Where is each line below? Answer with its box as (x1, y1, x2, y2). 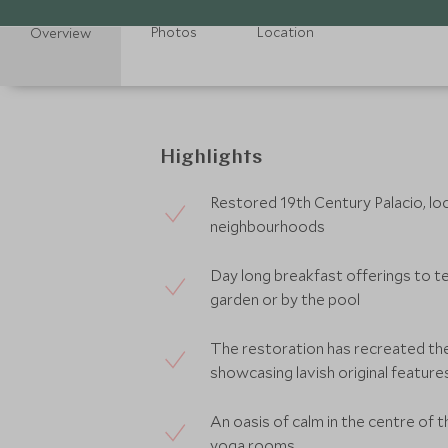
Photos (151, 23, 197, 41)
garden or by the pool (210, 289, 360, 309)
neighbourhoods (210, 216, 325, 236)
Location (257, 23, 314, 41)
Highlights (160, 148, 262, 168)
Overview (30, 24, 91, 42)
